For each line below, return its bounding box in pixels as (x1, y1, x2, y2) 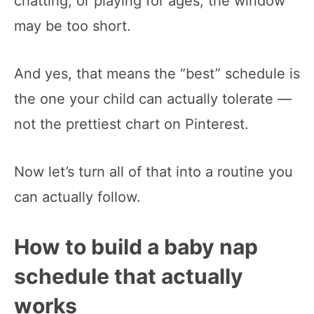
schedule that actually (14, 263, 243, 289)
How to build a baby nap (14, 233, 258, 259)
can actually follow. (14, 188, 141, 205)
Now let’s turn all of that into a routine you (14, 163, 293, 180)
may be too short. (14, 17, 131, 34)
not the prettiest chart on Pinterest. (14, 115, 249, 132)
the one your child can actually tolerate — (14, 90, 292, 107)
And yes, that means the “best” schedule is (14, 64, 300, 82)
